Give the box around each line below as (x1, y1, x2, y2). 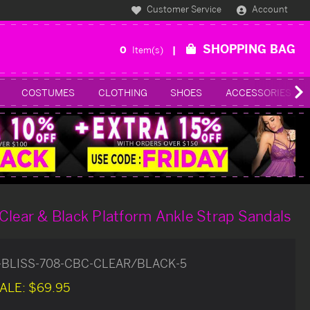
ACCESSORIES (225, 86, 291, 98)
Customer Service (145, 3, 222, 15)
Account (252, 3, 289, 15)
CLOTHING (98, 86, 147, 98)
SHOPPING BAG (203, 41, 295, 56)
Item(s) (132, 44, 165, 55)
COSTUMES (21, 86, 75, 98)
